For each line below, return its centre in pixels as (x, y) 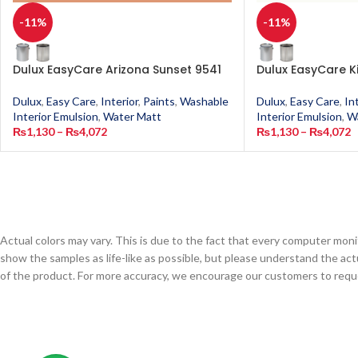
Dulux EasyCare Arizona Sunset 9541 (117, 70)
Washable (204, 101)
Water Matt (132, 116)
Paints (159, 101)
